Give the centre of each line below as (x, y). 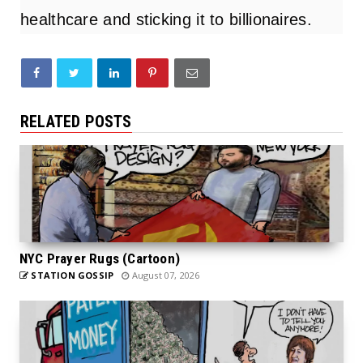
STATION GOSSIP (71, 275)
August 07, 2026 (164, 275)
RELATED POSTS (76, 121)
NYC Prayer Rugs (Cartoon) (100, 258)
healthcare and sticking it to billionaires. (166, 19)
